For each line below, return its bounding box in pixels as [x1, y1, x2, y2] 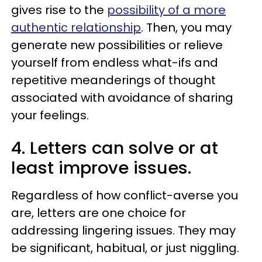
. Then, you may [141, 19, 232, 36]
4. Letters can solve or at [11, 136, 218, 160]
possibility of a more [107, 2, 226, 19]
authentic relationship [11, 19, 141, 36]
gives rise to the [11, 2, 107, 19]
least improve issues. [11, 156, 191, 180]
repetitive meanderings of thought [11, 72, 216, 89]
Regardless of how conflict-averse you [11, 187, 238, 204]
